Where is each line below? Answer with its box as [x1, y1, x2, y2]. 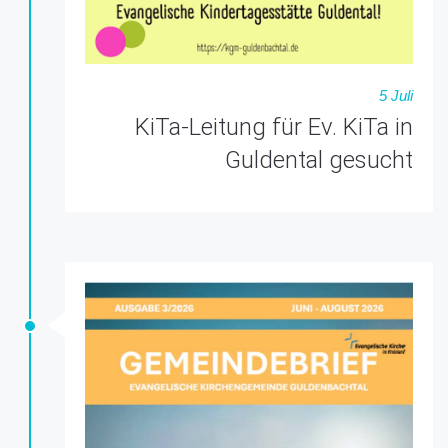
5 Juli [379, 87, 413, 104]
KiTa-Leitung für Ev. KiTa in [135, 113, 413, 141]
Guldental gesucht [225, 146, 413, 174]
